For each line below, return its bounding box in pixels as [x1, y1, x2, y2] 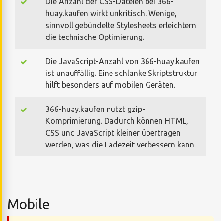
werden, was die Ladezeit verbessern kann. [45, 140, 196, 149]
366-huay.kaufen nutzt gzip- [45, 104, 145, 113]
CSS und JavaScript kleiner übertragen [45, 128, 181, 137]
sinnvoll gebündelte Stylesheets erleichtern [45, 20, 196, 30]
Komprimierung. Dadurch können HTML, [45, 116, 188, 125]
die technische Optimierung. [45, 32, 144, 41]
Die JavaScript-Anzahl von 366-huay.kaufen [45, 56, 200, 66]
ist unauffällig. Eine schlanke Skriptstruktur [45, 68, 197, 77]
